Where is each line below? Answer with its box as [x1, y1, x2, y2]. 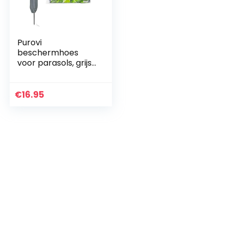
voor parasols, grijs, [17, 57, 94, 69]
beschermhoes [17, 47, 79, 59]
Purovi [17, 37, 42, 48]
